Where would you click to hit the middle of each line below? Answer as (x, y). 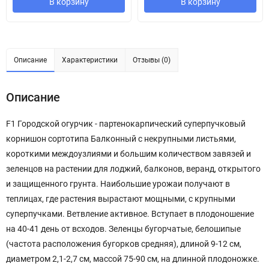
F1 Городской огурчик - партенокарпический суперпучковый (126, 124)
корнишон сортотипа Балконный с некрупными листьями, (121, 139)
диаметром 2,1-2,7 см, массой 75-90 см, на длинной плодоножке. (133, 259)
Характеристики (90, 60)
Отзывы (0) (152, 60)
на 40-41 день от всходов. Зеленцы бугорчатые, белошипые (123, 229)
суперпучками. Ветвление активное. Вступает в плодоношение (130, 214)
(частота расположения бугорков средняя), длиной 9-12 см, (124, 244)
